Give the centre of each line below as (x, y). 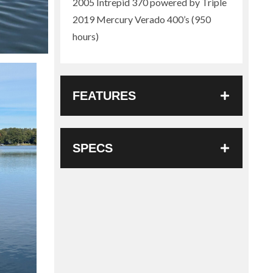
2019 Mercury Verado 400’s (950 (141, 19)
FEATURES (104, 96)
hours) (85, 37)
